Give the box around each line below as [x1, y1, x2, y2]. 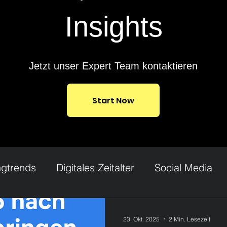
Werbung [67, 201, 108, 214]
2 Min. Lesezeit [169, 215, 210, 223]
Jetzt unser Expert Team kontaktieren [29, 60, 198, 71]
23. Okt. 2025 [123, 215, 160, 223]
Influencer [129, 201, 174, 214]
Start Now [92, 94, 134, 106]
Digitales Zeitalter [56, 161, 134, 174]
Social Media [155, 161, 212, 174]
